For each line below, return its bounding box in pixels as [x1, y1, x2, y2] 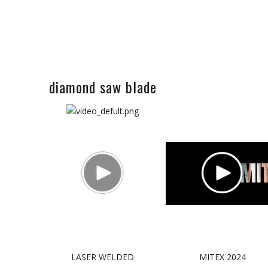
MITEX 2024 [199, 251, 246, 263]
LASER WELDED [71, 251, 135, 263]
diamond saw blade [49, 76, 157, 98]
